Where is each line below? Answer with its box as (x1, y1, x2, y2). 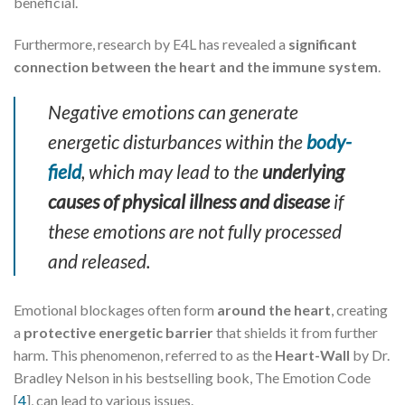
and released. (48, 249, 150, 272)
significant (288, 34, 357, 52)
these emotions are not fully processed (48, 219, 342, 242)
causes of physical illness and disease (48, 189, 330, 212)
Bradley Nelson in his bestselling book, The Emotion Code (14, 368, 371, 386)
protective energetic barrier (24, 323, 213, 341)
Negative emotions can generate (48, 99, 298, 123)
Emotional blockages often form (14, 300, 217, 318)
